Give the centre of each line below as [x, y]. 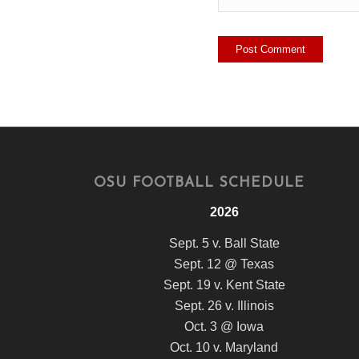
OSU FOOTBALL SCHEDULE [200, 184]
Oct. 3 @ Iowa [224, 327]
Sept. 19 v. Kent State [224, 285]
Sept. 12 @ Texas [224, 264]
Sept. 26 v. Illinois [224, 306]
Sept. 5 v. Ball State [224, 244]
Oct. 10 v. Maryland [224, 348]
